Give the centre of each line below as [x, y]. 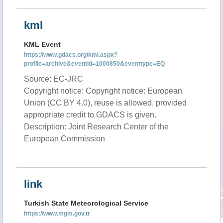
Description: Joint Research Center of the [96, 127]
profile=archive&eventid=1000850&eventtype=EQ [94, 64]
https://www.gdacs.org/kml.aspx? [71, 55]
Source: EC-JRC [54, 79]
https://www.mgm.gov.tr [57, 214]
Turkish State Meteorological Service [86, 203]
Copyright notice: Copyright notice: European [103, 91]
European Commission [64, 139]
